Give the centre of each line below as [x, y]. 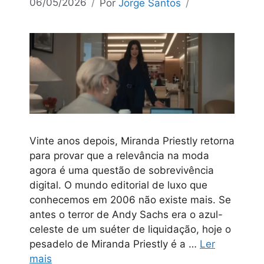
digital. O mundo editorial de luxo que [118, 185]
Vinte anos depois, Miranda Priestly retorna [132, 141]
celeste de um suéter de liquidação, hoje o [130, 230]
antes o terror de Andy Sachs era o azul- [126, 215]
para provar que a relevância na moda [119, 156]
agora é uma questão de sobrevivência [122, 171]
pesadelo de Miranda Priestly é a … [115, 244]
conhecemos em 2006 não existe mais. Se [130, 200]
